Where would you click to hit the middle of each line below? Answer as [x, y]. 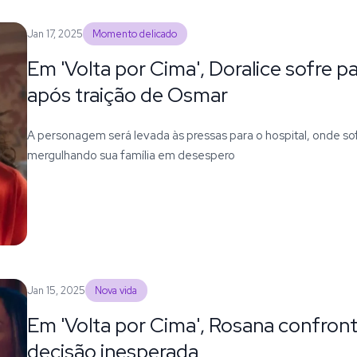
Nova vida [116, 290]
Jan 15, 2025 [56, 290]
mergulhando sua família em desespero [131, 155]
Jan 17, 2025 [55, 33]
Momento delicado [135, 33]
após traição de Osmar [127, 94]
